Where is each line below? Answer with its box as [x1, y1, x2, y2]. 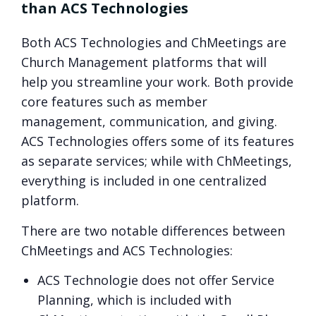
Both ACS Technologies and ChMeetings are [21, 34, 286, 51]
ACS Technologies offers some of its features [21, 133, 294, 150]
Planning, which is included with [37, 291, 232, 309]
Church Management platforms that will [21, 54, 267, 71]
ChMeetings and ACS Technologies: [21, 241, 233, 259]
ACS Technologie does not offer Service [37, 272, 275, 289]
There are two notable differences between [21, 221, 285, 239]
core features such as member [21, 93, 207, 111]
